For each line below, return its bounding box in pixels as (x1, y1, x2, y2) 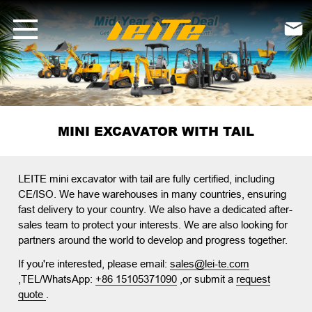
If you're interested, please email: (18, 258, 171, 270)
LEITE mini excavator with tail (18, 173, 156, 185)
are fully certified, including (155, 173, 275, 185)
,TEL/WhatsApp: (18, 273, 96, 286)
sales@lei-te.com (170, 258, 250, 270)
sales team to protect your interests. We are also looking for (18, 219, 288, 231)
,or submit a (177, 273, 237, 286)
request (236, 273, 271, 286)
